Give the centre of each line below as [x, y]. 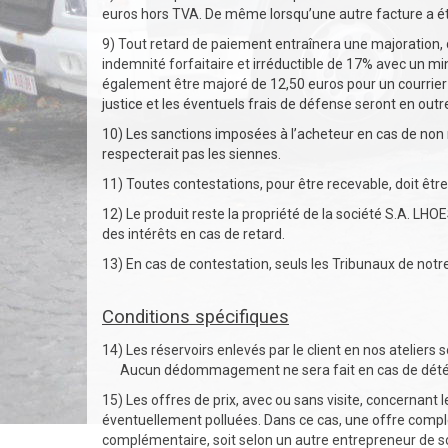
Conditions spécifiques [195, 317]
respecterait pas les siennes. [191, 154]
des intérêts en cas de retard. [193, 234]
